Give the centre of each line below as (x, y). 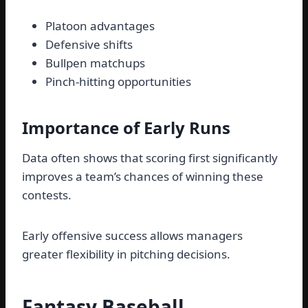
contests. (47, 195)
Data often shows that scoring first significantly (150, 158)
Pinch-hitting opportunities (118, 82)
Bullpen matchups (95, 63)
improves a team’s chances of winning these (143, 177)
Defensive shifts (89, 45)
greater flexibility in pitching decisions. (126, 254)
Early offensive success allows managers (132, 236)
